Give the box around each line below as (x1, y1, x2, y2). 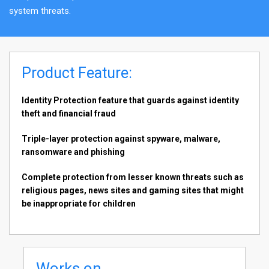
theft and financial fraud (22, 109, 116, 119)
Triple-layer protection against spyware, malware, (22, 134, 220, 144)
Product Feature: (22, 64, 132, 82)
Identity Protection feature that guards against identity (22, 95, 239, 106)
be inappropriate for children (22, 199, 136, 209)
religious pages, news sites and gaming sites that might (22, 186, 244, 196)
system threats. (9, 5, 71, 17)
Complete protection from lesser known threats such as (22, 172, 244, 183)
